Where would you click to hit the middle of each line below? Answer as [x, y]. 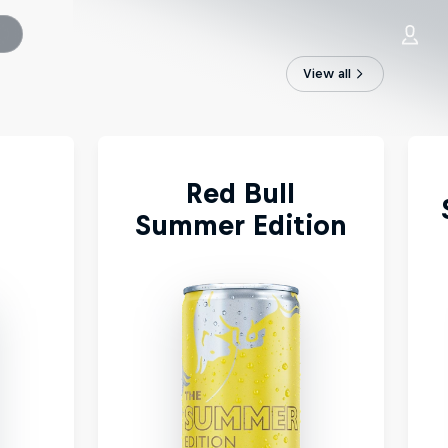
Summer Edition [240, 225]
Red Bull [241, 193]
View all [326, 73]
